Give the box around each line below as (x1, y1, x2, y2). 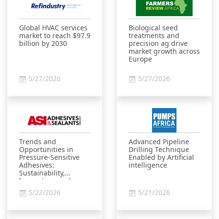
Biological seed (129, 23, 178, 32)
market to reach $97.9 (19, 31, 90, 40)
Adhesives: (19, 160, 54, 170)
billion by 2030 (19, 39, 67, 48)
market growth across (129, 46, 200, 56)
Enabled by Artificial (129, 153, 194, 162)
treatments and (129, 31, 179, 40)
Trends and (19, 137, 56, 146)
